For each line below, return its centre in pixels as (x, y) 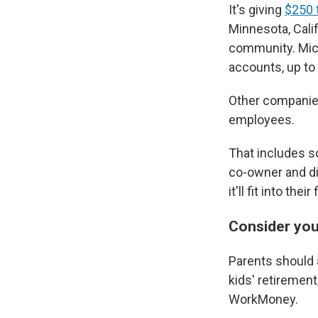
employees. (262, 119)
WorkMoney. (263, 299)
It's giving (257, 9)
